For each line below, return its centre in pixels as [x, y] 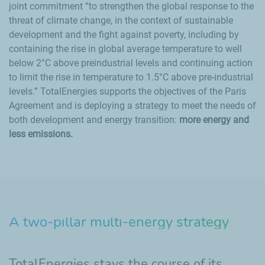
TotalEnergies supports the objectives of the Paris [142, 91]
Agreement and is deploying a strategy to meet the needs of [132, 106]
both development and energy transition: [94, 120]
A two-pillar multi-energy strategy [119, 222]
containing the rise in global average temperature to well [125, 49]
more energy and [214, 120]
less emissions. [41, 134]
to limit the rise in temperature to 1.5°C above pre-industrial [131, 77]
